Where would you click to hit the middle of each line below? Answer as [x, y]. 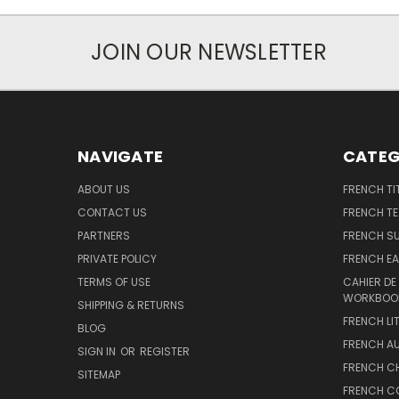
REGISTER [165, 352]
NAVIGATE [120, 157]
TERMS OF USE [114, 282]
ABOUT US [104, 190]
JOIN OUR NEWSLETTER [209, 53]
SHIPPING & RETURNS [131, 305]
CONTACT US [112, 213]
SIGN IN [98, 352]
